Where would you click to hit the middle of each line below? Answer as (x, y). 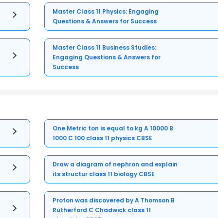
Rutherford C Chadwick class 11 (102, 210)
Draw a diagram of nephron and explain (115, 164)
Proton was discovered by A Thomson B (114, 200)
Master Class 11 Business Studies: (105, 47)
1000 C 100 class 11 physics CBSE (103, 138)
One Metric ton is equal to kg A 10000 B (113, 128)
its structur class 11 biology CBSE (104, 174)
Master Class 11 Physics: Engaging (106, 11)
